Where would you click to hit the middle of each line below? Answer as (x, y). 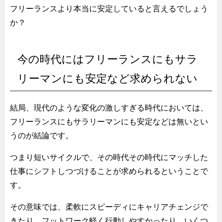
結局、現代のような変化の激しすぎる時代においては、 (109, 108)
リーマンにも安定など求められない (108, 78)
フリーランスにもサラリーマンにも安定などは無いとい (109, 121)
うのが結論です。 (42, 135)
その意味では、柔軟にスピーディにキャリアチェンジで (109, 207)
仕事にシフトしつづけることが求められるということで (109, 171)
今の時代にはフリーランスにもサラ (108, 59)
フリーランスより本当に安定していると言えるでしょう (109, 8)
